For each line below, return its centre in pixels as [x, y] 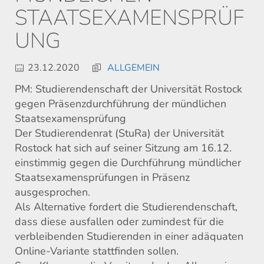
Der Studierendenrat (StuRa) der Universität [119, 133]
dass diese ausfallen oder [78, 221]
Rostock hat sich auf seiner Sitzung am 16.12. [123, 148]
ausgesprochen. [52, 192]
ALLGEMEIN [133, 67]
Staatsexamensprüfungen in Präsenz [102, 177]
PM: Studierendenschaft [72, 89]
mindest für [181, 221]
